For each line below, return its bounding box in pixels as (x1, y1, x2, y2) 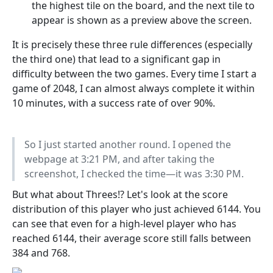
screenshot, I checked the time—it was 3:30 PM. (24, 167, 244, 181)
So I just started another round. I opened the (24, 138, 231, 152)
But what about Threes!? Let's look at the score (12, 188, 228, 202)
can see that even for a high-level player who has (12, 217, 236, 231)
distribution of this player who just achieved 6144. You (12, 202, 261, 216)
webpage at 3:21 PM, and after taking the (24, 152, 214, 166)
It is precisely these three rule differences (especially (12, 38, 252, 52)
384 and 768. (12, 246, 70, 260)
